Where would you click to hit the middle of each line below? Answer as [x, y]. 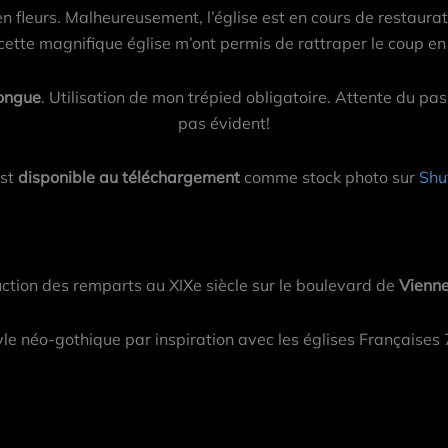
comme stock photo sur [329, 177]
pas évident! [224, 123]
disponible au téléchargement [129, 177]
